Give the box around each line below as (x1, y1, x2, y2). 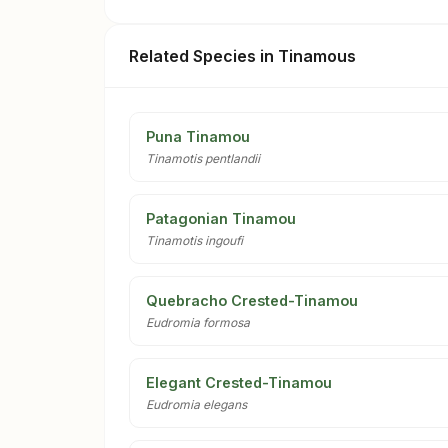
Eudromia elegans (146, 397, 247, 413)
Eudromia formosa (146, 315, 250, 331)
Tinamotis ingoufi (146, 233, 243, 249)
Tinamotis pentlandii (146, 151, 260, 167)
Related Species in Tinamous (129, 46, 356, 67)
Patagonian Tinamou (146, 210, 296, 228)
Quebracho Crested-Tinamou (146, 292, 358, 310)
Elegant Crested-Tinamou (146, 374, 332, 392)
